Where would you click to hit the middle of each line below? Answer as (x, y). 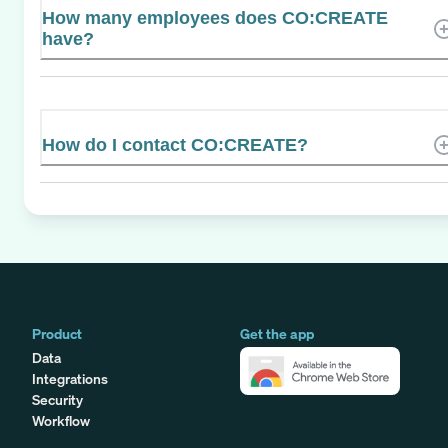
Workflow (61, 420)
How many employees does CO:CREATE (215, 17)
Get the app (277, 333)
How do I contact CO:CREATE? (175, 144)
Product (57, 333)
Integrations (70, 378)
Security (57, 399)
